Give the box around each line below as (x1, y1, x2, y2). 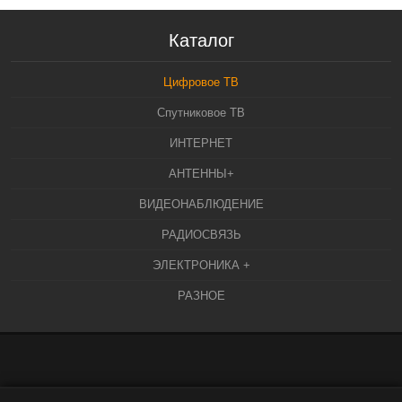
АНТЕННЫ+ (168, 167, 234, 180)
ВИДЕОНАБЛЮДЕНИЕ (138, 197, 264, 211)
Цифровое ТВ (163, 75, 239, 89)
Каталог (168, 31, 234, 50)
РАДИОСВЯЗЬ (161, 228, 241, 241)
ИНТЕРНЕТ (170, 136, 232, 150)
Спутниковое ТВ (157, 106, 245, 119)
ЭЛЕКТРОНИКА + (152, 258, 250, 272)
